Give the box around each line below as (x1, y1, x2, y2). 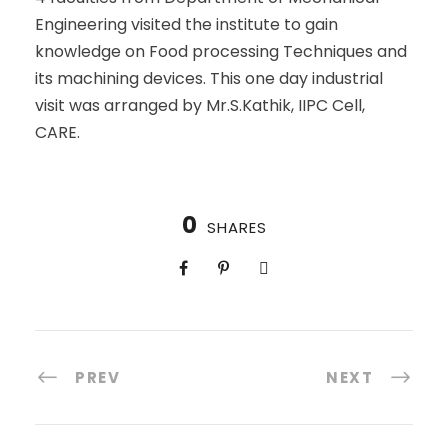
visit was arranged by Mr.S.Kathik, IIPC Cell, (35, 93, 365, 117)
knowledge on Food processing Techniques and (35, 39, 407, 63)
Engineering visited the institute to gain (35, 12, 338, 36)
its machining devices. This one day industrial (35, 66, 383, 90)
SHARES (206, 216, 267, 238)
